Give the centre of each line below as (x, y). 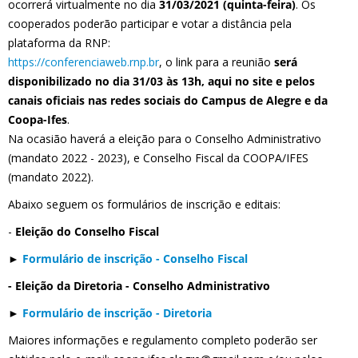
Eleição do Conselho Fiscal (87, 231)
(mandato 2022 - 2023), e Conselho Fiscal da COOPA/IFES (158, 158)
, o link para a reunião (217, 62)
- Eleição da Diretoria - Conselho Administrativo (139, 286)
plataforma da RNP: (59, 43)
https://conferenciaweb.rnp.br (84, 62)
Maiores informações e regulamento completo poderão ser (163, 340)
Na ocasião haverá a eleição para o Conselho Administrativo (165, 139)
